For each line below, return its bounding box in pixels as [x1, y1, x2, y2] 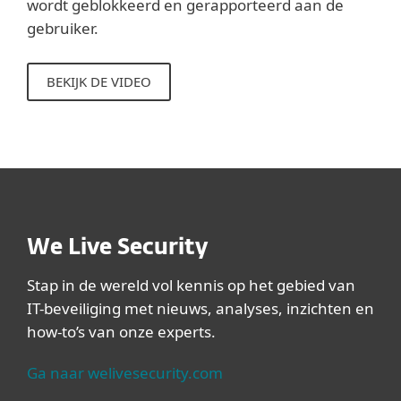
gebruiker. [27, 18, 98, 38]
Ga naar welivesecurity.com [27, 363, 223, 383]
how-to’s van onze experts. [27, 321, 216, 342]
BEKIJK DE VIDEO [47, 73, 151, 90]
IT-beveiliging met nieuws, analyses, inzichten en [27, 298, 374, 319]
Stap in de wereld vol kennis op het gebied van [27, 275, 355, 295]
